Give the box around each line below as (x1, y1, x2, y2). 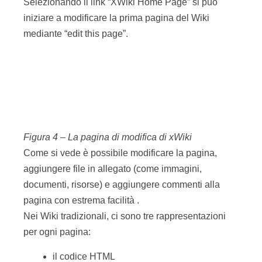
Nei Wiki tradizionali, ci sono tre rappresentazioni (23, 135, 226, 145)
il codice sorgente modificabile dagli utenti (53, 244, 226, 254)
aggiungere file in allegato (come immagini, (23, 88, 202, 98)
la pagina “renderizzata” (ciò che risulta (53, 194, 213, 204)
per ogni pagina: (23, 151, 91, 161)
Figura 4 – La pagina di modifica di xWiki (23, 56, 192, 66)
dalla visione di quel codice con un (53, 210, 196, 220)
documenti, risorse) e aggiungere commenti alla (23, 104, 220, 113)
